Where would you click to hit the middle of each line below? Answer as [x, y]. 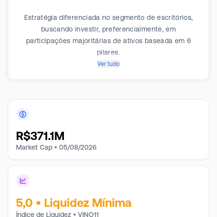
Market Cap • [37, 147]
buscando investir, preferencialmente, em [108, 29]
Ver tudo [108, 64]
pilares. [108, 52]
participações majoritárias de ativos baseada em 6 [108, 41]
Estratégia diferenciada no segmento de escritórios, [108, 17]
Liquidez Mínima [88, 203]
